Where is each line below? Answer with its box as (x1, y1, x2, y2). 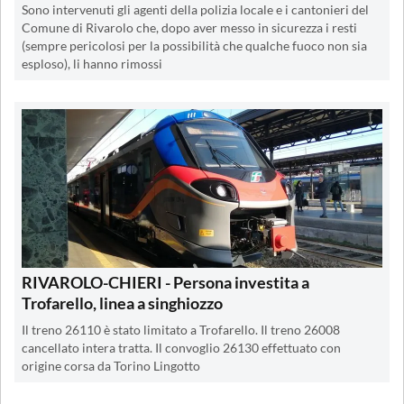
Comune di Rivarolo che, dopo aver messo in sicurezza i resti (22, 20, 357, 35)
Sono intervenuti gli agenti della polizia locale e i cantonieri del (22, 2, 369, 17)
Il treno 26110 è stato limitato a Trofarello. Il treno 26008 (22, 322, 340, 337)
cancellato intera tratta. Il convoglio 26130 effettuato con (22, 340, 341, 355)
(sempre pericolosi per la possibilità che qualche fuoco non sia (22, 38, 367, 53)
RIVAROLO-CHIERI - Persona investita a (22, 271, 309, 292)
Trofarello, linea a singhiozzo (22, 292, 223, 313)
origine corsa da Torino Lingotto (22, 358, 200, 373)
